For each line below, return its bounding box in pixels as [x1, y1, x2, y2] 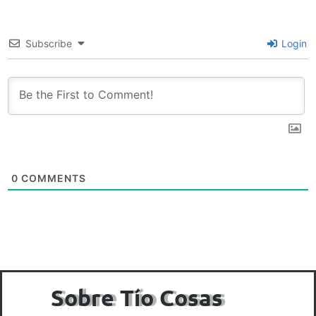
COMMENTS [18, 171, 86, 184]
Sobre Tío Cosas [51, 283, 223, 312]
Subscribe [25, 37, 72, 50]
